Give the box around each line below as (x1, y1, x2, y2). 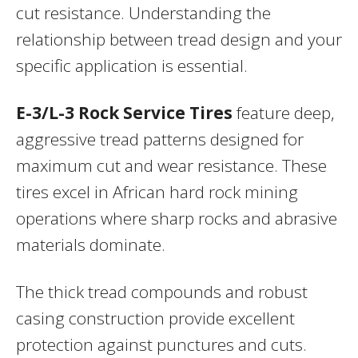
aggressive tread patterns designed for (16, 127, 304, 150)
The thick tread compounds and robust (16, 280, 308, 303)
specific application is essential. (16, 54, 248, 77)
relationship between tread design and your (16, 27, 342, 50)
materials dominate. (16, 233, 165, 256)
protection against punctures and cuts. (16, 332, 307, 356)
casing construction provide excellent (16, 306, 295, 329)
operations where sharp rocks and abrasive (16, 206, 337, 229)
